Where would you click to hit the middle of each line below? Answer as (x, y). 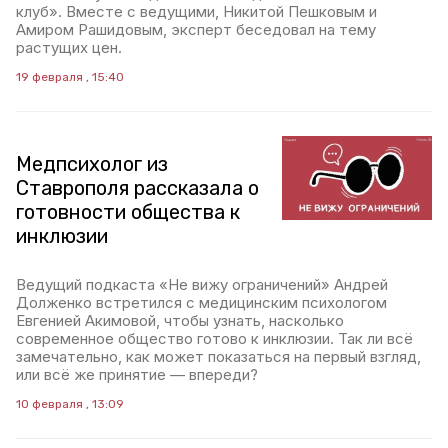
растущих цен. (69, 47)
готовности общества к (128, 212)
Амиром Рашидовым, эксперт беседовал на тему (196, 29)
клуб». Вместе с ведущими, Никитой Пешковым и (196, 11)
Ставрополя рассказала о (137, 188)
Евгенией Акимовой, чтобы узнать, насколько (180, 320)
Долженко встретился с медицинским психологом (201, 302)
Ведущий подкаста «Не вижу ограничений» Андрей (202, 284)
